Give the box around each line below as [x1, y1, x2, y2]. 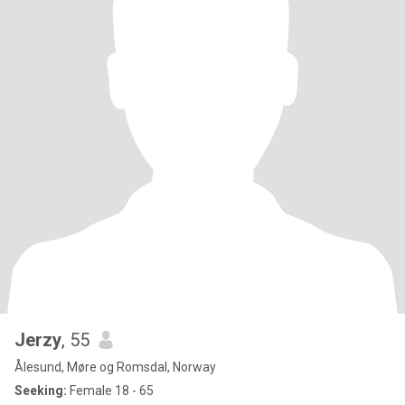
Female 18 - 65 [67, 383, 154, 398]
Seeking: [14, 383, 67, 398]
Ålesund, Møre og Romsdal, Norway [14, 360, 216, 374]
